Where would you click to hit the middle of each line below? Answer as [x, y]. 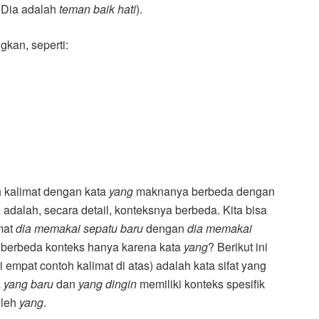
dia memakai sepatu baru [81, 229]
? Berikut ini [238, 247]
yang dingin [106, 284]
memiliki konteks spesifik [201, 284]
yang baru [30, 284]
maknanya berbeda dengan [204, 192]
